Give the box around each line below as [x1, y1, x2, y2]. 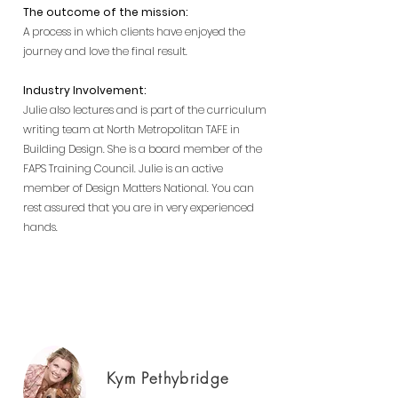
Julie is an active [136, 161, 223, 176]
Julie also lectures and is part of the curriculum [23, 102, 267, 117]
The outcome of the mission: [23, 4, 187, 20]
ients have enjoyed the [130, 24, 245, 39]
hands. [23, 219, 58, 235]
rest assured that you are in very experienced [23, 200, 254, 215]
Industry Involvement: [23, 83, 146, 98]
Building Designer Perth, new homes [23, 237, 259, 256]
